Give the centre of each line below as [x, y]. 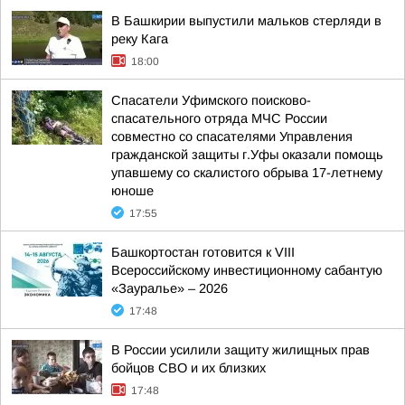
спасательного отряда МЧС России [219, 118]
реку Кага [140, 39]
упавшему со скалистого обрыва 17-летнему [247, 173]
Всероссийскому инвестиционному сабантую [247, 270]
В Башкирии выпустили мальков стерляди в [246, 21]
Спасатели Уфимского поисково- [211, 100]
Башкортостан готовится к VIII [203, 252]
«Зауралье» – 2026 [170, 288]
